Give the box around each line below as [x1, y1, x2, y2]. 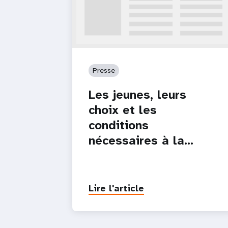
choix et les [89, 101, 157, 118]
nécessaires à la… [89, 132, 193, 149]
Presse [93, 65, 115, 75]
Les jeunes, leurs [89, 86, 186, 103]
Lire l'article [89, 182, 144, 194]
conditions [89, 117, 149, 133]
